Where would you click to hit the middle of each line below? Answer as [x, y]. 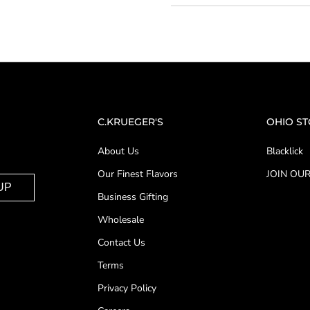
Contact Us [121, 243]
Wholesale [120, 220]
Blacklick [284, 152]
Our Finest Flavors [137, 174]
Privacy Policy [127, 289]
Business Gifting [133, 197]
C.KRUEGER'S [130, 122]
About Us [118, 152]
